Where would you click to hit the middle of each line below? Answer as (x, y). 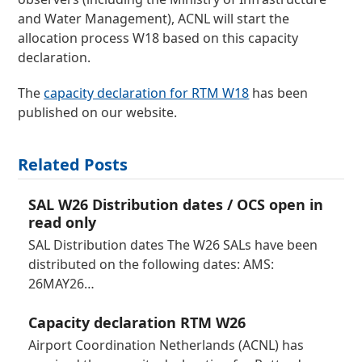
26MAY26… (61, 284)
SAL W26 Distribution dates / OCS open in (175, 204)
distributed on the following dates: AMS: (151, 264)
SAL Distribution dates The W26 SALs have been (173, 245)
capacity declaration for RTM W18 (147, 93)
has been (279, 93)
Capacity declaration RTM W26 (137, 322)
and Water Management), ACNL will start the (154, 19)
